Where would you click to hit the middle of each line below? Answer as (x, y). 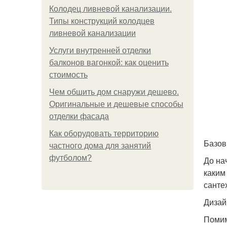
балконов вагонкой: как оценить (109, 63)
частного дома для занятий (100, 146)
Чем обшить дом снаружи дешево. (114, 92)
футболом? (70, 158)
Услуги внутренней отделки (100, 50)
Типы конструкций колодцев (102, 21)
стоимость (68, 75)
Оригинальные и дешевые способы (116, 104)
